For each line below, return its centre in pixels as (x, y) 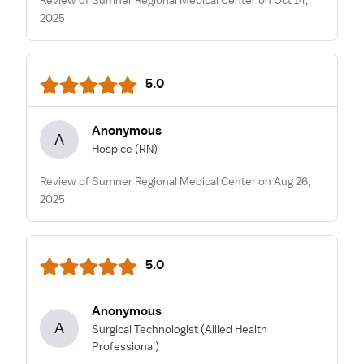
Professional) (126, 346)
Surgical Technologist (145, 329)
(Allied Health (234, 329)
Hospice (112, 149)
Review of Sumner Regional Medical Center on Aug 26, (175, 181)
